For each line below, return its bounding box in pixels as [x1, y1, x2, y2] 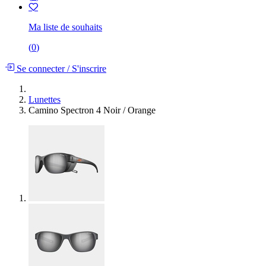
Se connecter [14, 63, 67, 74]
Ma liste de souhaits [28, 21, 102, 32]
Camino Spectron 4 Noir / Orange [28, 104, 156, 115]
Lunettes [28, 94, 61, 104]
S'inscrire [69, 63, 106, 74]
